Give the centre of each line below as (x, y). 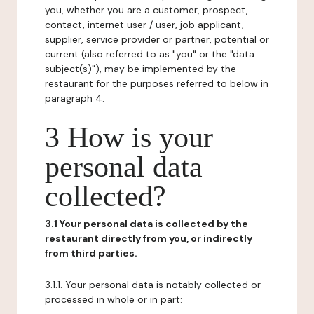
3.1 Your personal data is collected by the (146, 224)
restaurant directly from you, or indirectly (149, 238)
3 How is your (129, 137)
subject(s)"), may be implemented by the (141, 69)
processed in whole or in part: (114, 299)
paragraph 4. (75, 98)
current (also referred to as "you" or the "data (150, 54)
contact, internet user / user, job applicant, (144, 25)
